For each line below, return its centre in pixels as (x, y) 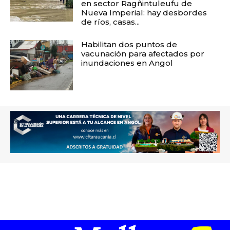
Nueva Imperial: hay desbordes (144, 13)
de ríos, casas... (111, 22)
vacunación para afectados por (143, 54)
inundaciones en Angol (127, 63)
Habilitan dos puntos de (129, 45)
